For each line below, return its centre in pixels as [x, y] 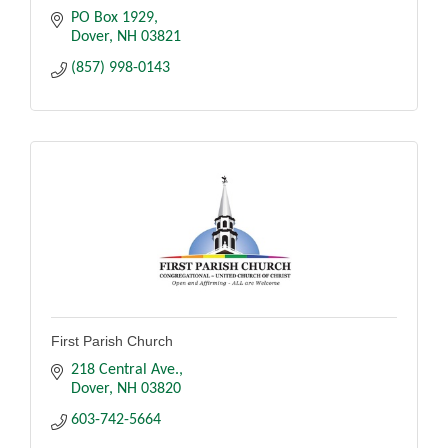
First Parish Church [112, 340]
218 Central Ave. [125, 369]
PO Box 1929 [112, 17]
